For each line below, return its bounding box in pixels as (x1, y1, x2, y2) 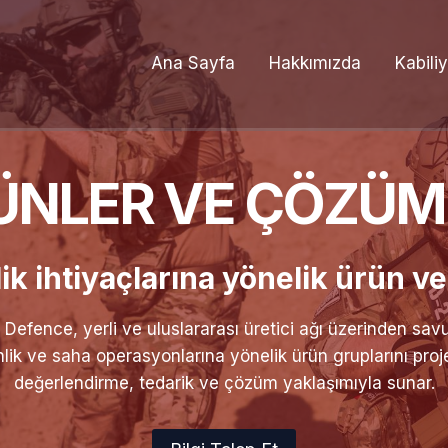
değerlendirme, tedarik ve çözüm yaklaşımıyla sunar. (13, 373, 435, 393)
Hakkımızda (269, 53, 361, 74)
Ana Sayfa (151, 53, 235, 74)
